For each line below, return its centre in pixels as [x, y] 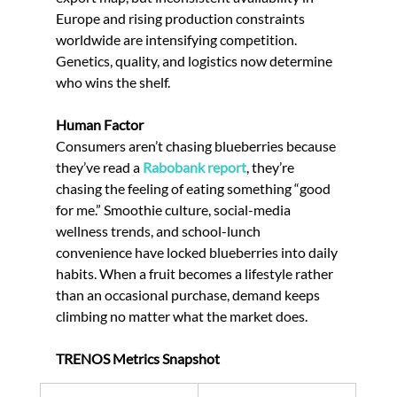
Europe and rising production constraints [181, 18]
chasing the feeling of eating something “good [194, 188]
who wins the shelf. [113, 82]
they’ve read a [99, 167]
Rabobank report [194, 167]
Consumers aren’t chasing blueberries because [197, 145]
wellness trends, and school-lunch [159, 230]
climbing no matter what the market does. [181, 315]
